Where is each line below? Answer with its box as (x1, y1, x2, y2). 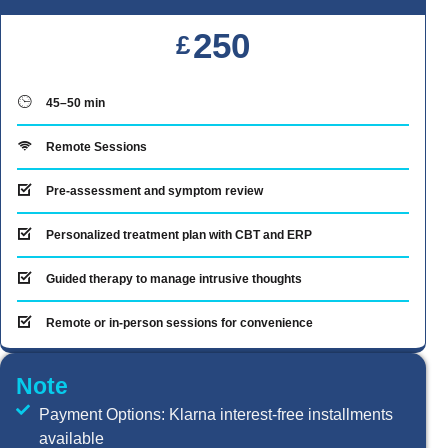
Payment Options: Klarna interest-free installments (38, 405, 393, 423)
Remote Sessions (46, 139, 147, 154)
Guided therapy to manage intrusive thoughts (46, 271, 302, 286)
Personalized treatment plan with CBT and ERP (46, 227, 312, 242)
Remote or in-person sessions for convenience (46, 315, 313, 330)
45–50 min (46, 95, 105, 110)
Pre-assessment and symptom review (46, 183, 263, 198)
